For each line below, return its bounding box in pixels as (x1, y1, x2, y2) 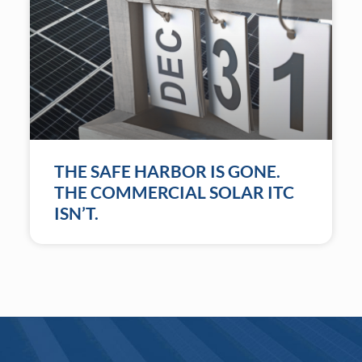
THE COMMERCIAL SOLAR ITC (53, 182, 294, 203)
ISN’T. (53, 203, 99, 224)
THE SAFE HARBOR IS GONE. (53, 161, 280, 182)
